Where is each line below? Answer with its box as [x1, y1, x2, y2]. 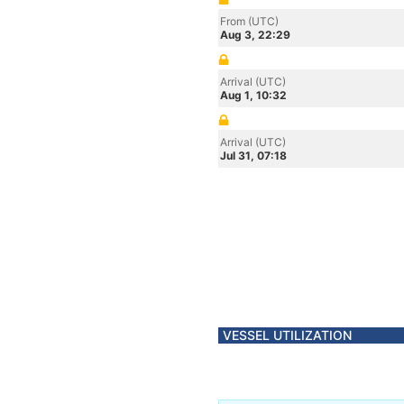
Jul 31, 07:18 [220, 149, 287, 162]
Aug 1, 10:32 [220, 88, 287, 102]
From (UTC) [220, 14, 279, 28]
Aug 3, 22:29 [220, 28, 290, 41]
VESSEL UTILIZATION [223, 327, 352, 343]
